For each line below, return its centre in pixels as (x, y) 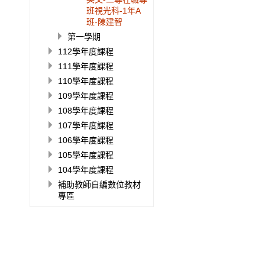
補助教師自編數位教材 (99, 185)
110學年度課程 (86, 81)
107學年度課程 (86, 126)
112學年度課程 (86, 52)
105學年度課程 (86, 155)
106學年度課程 (86, 140)
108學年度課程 (86, 111)
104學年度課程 (86, 170)
